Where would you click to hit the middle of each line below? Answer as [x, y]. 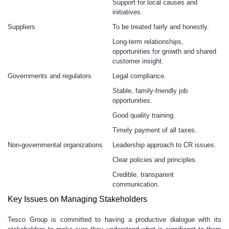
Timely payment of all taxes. [155, 130]
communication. [136, 184]
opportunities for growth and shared [164, 51]
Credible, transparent [143, 175]
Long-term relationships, [148, 42]
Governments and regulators [50, 76]
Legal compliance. [139, 76]
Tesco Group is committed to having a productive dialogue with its [114, 220]
